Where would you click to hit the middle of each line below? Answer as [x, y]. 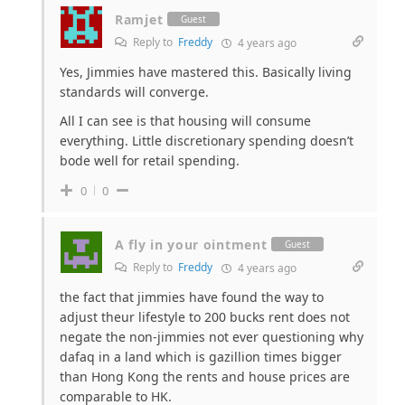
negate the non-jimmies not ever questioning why [212, 336]
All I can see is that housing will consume [185, 120]
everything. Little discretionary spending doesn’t [207, 140]
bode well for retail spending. [150, 160]
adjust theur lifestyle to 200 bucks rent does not [205, 316]
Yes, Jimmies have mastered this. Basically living [206, 71]
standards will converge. [134, 91]
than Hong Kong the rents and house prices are [205, 376]
